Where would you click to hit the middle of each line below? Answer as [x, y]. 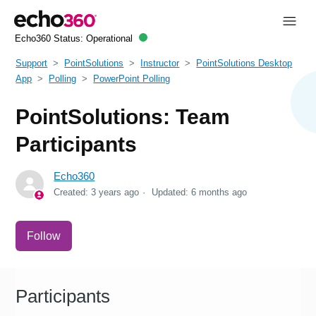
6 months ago [219, 192]
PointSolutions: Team [123, 116]
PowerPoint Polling [132, 78]
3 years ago [115, 192]
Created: [73, 192]
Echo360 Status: [50, 39]
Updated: [172, 192]
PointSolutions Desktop [244, 63]
